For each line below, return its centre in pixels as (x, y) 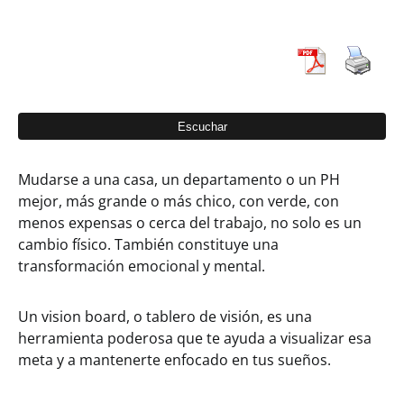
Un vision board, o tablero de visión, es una (165, 317)
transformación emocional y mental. (142, 266)
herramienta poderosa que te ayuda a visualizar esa (195, 338)
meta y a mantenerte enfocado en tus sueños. (174, 360)
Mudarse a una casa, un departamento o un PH (179, 179)
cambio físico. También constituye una (148, 244)
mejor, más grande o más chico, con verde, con (179, 201)
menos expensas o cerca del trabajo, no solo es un (190, 223)
